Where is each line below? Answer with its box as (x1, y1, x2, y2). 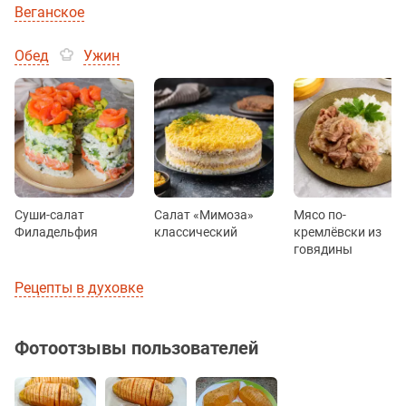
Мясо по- (294, 207, 346, 222)
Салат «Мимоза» (154, 207, 254, 222)
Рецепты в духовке (14, 278, 143, 296)
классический (154, 224, 237, 239)
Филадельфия (14, 224, 98, 239)
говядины (294, 241, 353, 256)
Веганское (14, 3, 84, 21)
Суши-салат (14, 207, 84, 222)
